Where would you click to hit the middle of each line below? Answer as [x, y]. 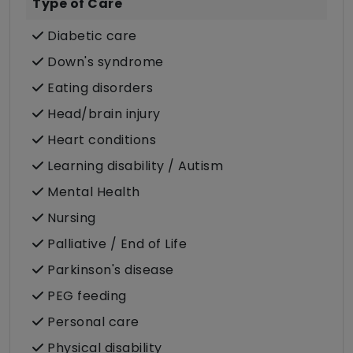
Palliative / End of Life [115, 244]
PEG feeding [85, 296]
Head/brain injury [102, 114]
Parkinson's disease [109, 270]
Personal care [91, 322]
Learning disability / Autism [133, 166]
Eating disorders [98, 88]
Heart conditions [100, 140]
